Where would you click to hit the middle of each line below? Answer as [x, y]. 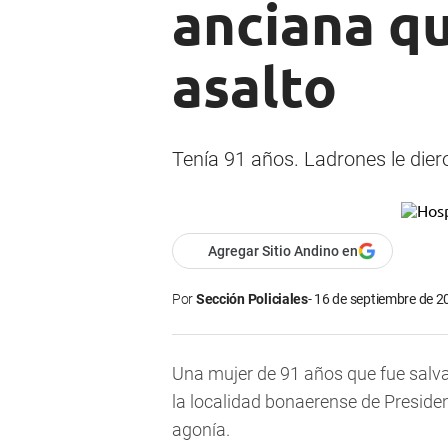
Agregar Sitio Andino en [283, 251]
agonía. [201, 430]
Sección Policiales [251, 299]
